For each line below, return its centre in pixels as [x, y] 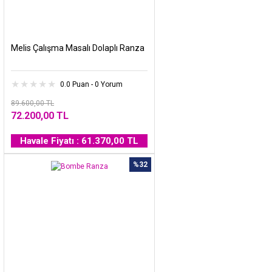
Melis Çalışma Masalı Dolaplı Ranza [78, 48]
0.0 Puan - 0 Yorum [91, 84]
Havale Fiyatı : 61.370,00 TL [79, 141]
